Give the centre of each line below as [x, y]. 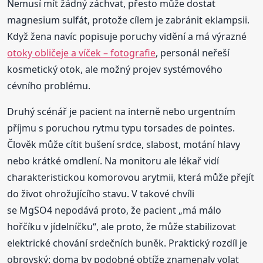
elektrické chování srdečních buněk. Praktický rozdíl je [127, 243]
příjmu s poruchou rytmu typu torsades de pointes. [121, 128]
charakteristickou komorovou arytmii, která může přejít [131, 177]
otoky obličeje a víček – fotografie [82, 53]
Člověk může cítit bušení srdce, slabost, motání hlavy [124, 144]
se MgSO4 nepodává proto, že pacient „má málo [114, 210]
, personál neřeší [193, 53]
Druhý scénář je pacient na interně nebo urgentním [122, 111]
